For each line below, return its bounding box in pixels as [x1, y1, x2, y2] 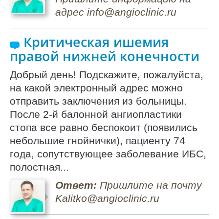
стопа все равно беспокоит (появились [10, 122, 197, 133]
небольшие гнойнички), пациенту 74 [10, 135, 185, 147]
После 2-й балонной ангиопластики [10, 109, 182, 120]
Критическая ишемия [23, 33, 169, 51]
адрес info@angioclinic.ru [55, 6, 176, 18]
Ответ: [55, 179, 97, 191]
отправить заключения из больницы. [10, 95, 187, 107]
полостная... [10, 161, 69, 173]
